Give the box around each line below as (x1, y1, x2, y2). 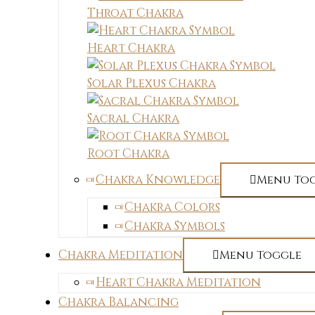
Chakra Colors (124, 199, 220, 215)
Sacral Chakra (87, 110, 179, 127)
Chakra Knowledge (96, 172, 220, 188)
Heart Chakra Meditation (96, 274, 261, 290)
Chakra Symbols (124, 218, 225, 234)
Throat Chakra (87, 5, 184, 21)
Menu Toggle (219, 247, 302, 263)
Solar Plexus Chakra (87, 75, 216, 91)
